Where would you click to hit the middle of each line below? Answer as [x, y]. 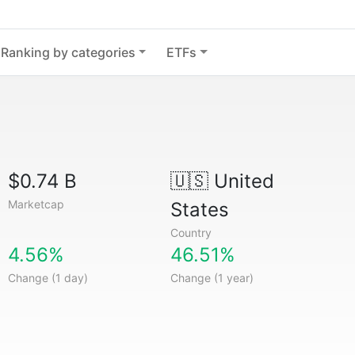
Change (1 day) [48, 278]
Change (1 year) [212, 278]
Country [191, 233]
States [199, 210]
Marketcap [36, 204]
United [241, 181]
